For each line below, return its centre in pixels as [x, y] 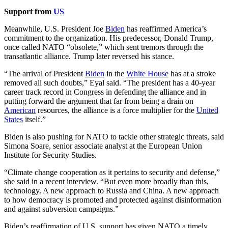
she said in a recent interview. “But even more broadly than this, [106, 181]
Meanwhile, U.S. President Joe [55, 28]
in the [115, 73]
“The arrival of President [45, 73]
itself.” [35, 119]
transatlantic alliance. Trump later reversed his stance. [90, 56]
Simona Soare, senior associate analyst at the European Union [103, 146]
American [20, 110]
